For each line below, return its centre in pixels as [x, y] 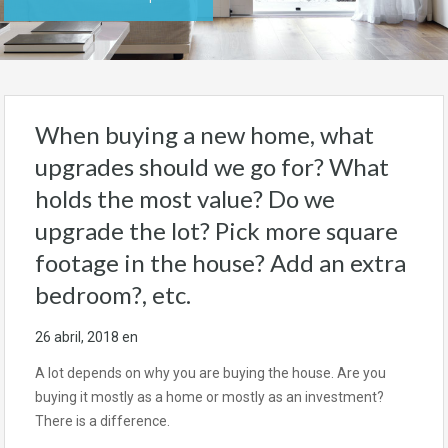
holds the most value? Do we [185, 198]
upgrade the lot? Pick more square [216, 230]
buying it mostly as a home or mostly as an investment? [209, 397]
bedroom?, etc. [113, 294]
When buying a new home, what [204, 134]
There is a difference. [102, 421]
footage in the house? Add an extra [220, 262]
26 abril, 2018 [77, 337]
